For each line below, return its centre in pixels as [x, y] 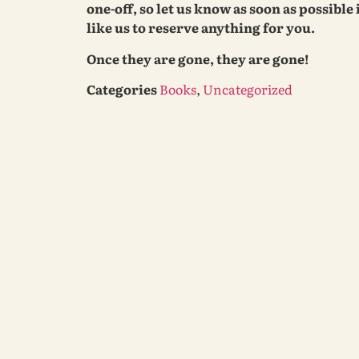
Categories [121, 89]
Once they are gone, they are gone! [197, 58]
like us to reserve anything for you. [200, 28]
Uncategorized [247, 89]
